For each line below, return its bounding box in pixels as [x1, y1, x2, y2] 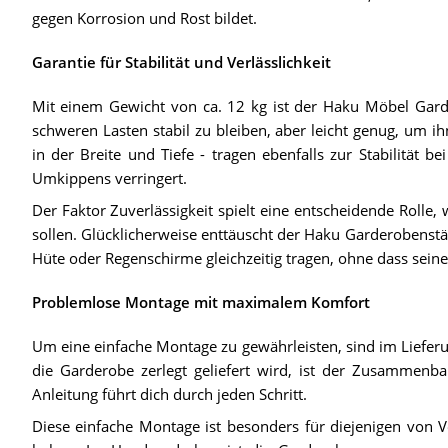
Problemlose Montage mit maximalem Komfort [31, 291, 370, 312]
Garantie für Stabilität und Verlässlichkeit [31, 51, 331, 72]
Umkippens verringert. [31, 167, 187, 188]
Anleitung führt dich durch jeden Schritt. [31, 383, 307, 404]
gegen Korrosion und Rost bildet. [31, 7, 257, 28]
